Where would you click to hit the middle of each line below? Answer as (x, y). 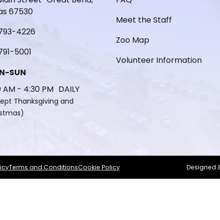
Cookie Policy (99, 167)
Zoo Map (133, 40)
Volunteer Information (159, 60)
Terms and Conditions (43, 167)
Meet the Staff (144, 20)
